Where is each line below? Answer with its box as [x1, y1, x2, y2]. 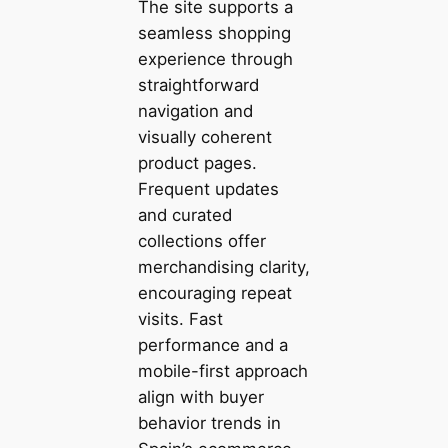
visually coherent [137, 126, 272, 147]
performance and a [137, 334, 288, 355]
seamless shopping [137, 22, 291, 43]
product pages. [137, 152, 257, 173]
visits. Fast [137, 308, 223, 329]
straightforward [137, 74, 259, 95]
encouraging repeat [137, 282, 292, 303]
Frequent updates [137, 178, 279, 199]
